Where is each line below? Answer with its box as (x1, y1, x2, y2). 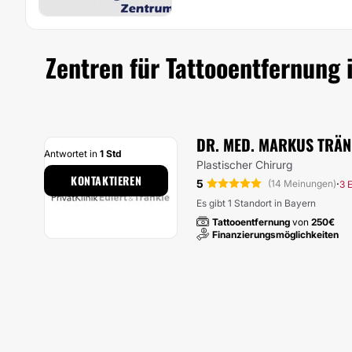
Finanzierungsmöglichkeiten (212, 229, 339, 240)
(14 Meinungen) (268, 178, 336, 189)
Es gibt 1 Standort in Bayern (196, 197, 316, 209)
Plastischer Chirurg (196, 158, 292, 171)
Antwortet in (44, 148, 100, 159)
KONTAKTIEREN (71, 172, 142, 189)
